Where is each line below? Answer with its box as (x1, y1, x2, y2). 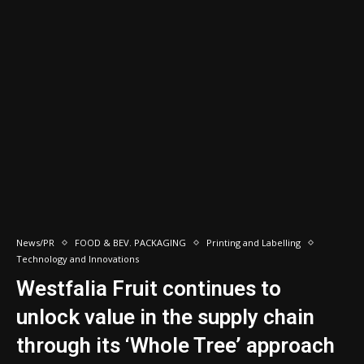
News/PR (16, 236, 54, 249)
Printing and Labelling (206, 236, 301, 249)
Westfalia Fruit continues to (16, 276, 281, 301)
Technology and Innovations (16, 253, 139, 265)
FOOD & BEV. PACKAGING (75, 236, 186, 249)
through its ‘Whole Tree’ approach (16, 333, 335, 357)
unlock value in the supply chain (16, 305, 314, 329)
